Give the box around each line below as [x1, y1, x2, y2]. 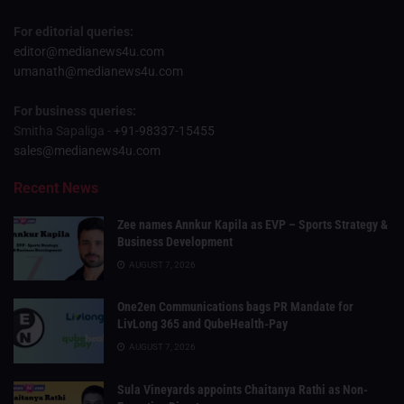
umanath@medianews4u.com [14, 63, 183, 78]
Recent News [14, 179, 98, 197]
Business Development [117, 234, 233, 249]
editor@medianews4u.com [14, 43, 164, 59]
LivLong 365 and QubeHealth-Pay [117, 317, 288, 332]
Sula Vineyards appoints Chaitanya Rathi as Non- [117, 381, 368, 397]
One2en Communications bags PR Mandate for [117, 299, 353, 315]
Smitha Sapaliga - [14, 123, 114, 138]
